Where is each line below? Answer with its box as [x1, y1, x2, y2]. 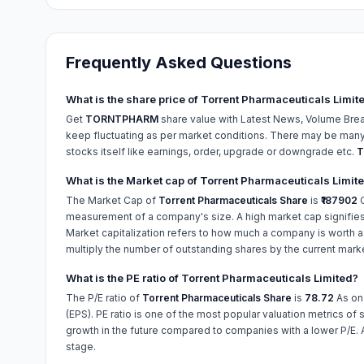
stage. [66, 340, 96, 353]
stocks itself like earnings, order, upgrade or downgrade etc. [66, 145, 357, 158]
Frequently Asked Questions [66, 53, 292, 72]
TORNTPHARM [85, 113, 158, 125]
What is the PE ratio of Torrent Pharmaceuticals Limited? [66, 271, 358, 284]
